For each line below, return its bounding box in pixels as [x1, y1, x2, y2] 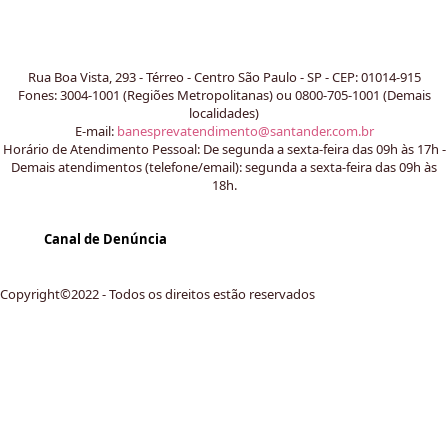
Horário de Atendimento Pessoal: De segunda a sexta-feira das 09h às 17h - [2, 139, 446, 158]
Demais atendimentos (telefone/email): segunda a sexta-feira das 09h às [11, 157, 437, 176]
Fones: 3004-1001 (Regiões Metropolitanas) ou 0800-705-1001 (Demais [17, 85, 431, 104]
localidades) [189, 103, 259, 122]
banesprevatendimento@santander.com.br [116, 121, 374, 140]
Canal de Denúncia [43, 230, 167, 249]
